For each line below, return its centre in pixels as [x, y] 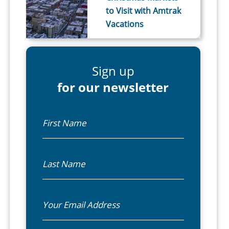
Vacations [125, 24]
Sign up [113, 71]
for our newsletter [113, 87]
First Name [73, 114]
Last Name [73, 155]
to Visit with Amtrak [144, 10]
